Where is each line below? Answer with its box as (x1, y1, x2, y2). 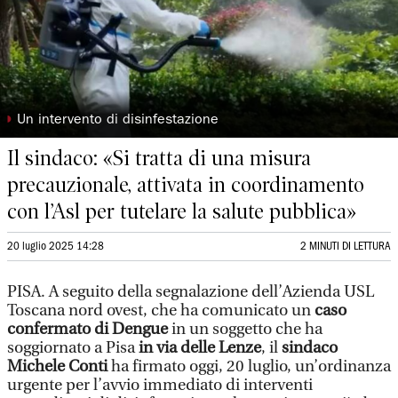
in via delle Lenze (139, 338, 261, 357)
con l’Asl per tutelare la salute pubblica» (7, 199, 356, 224)
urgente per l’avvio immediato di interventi (7, 376, 313, 394)
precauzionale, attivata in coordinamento (7, 172, 364, 197)
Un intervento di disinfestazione (17, 114, 228, 128)
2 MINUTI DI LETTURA (300, 242, 391, 251)
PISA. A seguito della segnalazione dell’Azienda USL (7, 283, 374, 301)
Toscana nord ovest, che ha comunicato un (7, 301, 314, 320)
